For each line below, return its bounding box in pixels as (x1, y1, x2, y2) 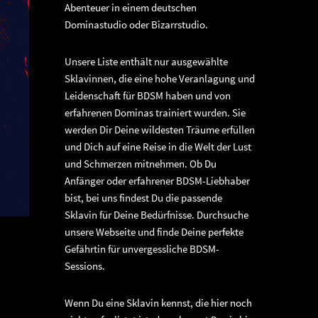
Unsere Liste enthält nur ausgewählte (65, 55, 228, 69)
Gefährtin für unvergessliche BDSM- (65, 242, 219, 256)
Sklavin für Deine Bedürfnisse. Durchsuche (65, 208, 248, 222)
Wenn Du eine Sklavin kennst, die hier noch (65, 296, 252, 310)
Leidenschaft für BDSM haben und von (65, 89, 231, 103)
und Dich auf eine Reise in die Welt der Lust (65, 140, 251, 154)
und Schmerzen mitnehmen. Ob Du (65, 157, 216, 171)
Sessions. (65, 259, 105, 273)
